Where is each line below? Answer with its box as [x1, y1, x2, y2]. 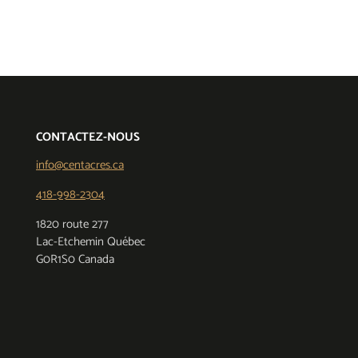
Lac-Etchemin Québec [36, 231, 145, 252]
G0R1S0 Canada [36, 249, 114, 269]
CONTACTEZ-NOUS [36, 126, 140, 147]
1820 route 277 [36, 213, 109, 234]
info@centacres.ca [36, 154, 124, 175]
